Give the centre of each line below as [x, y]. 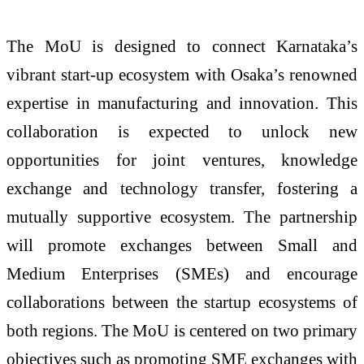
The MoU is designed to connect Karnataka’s [182, 46]
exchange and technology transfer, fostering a [182, 188]
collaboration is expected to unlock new [182, 132]
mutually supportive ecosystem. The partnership [182, 217]
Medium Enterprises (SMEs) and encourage [182, 274]
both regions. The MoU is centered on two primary [182, 331]
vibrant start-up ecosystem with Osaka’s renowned [182, 75]
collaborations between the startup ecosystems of [182, 302]
